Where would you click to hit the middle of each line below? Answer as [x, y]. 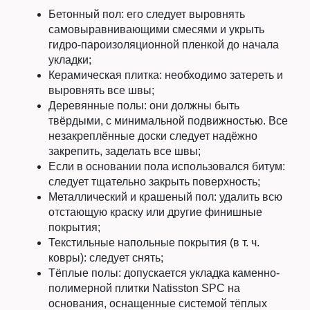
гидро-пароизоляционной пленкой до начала [164, 45]
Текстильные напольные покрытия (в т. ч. [154, 243]
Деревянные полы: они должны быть [144, 106]
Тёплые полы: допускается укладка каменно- [164, 273]
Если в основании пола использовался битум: [167, 167]
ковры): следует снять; [106, 258]
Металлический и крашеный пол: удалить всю [165, 197]
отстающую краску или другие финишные [155, 212]
